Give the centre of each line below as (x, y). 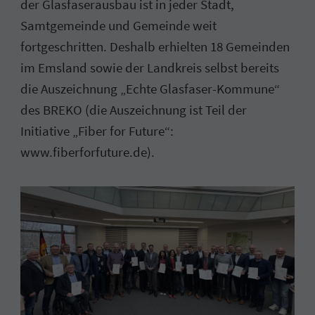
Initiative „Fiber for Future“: (97, 130)
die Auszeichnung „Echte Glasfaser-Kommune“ (150, 88)
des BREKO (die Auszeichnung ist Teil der (134, 109)
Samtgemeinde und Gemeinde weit (119, 25)
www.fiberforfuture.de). (88, 152)
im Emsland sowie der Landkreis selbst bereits (150, 67)
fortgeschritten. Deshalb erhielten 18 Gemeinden (155, 46)
